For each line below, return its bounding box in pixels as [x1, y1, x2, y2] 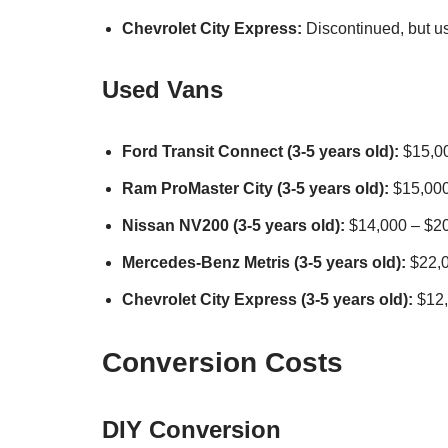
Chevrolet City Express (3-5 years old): [122, 290, 413, 308]
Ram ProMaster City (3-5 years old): [122, 179, 389, 197]
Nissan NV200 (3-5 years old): [122, 216, 345, 234]
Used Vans [102, 75, 223, 103]
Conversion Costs [102, 346, 343, 378]
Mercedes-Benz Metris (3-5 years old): [122, 253, 406, 271]
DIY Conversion [102, 415, 281, 443]
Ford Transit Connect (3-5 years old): [122, 142, 399, 160]
